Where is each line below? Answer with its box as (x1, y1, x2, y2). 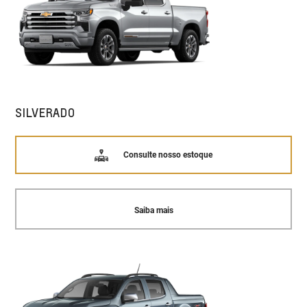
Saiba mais (134, 206, 173, 216)
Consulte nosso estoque (123, 150, 212, 160)
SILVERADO (15, 104, 75, 120)
